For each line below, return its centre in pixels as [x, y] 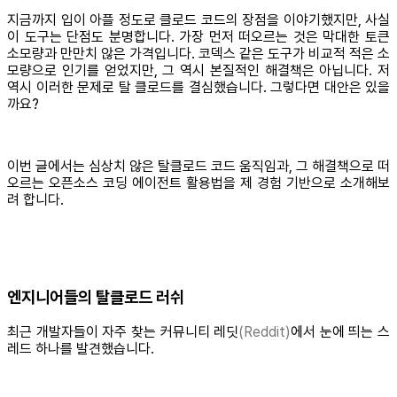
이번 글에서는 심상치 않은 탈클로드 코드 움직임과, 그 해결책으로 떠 [198, 166]
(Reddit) [265, 332]
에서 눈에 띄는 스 [340, 332]
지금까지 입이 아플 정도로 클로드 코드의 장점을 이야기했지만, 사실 [198, 19]
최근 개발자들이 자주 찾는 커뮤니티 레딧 [123, 332]
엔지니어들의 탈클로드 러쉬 [96, 297]
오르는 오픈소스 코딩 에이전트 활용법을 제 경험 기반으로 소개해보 [198, 183]
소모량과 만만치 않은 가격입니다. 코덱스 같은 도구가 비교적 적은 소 [198, 53]
